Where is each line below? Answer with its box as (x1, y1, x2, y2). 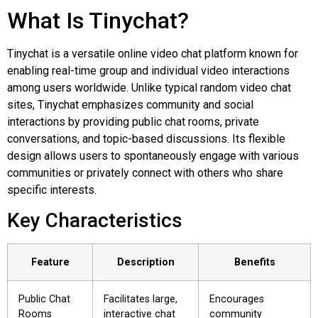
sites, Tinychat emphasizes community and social (7, 97, 253, 111)
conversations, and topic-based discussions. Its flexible (7, 131, 285, 146)
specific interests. (7, 182, 97, 197)
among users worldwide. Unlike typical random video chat (7, 80, 291, 94)
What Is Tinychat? (7, 6, 189, 34)
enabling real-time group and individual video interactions (7, 63, 290, 77)
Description (116, 256, 175, 269)
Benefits (234, 256, 275, 269)
